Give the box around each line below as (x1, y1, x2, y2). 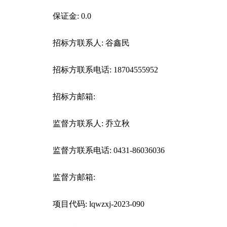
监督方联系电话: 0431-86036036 (53, 146, 165, 155)
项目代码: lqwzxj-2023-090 (53, 200, 144, 208)
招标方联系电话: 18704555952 (53, 65, 158, 74)
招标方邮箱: (53, 92, 95, 101)
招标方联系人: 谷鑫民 (53, 39, 130, 47)
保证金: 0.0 (53, 12, 91, 20)
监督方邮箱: (53, 173, 95, 181)
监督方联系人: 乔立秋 (53, 119, 130, 128)
